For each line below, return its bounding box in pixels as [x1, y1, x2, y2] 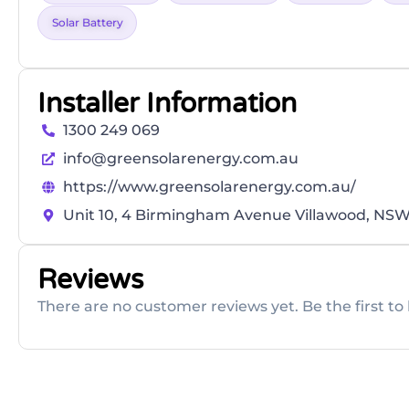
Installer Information [37, 87, 297, 121]
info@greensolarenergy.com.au [62, 150, 299, 168]
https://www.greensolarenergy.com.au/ [62, 178, 356, 196]
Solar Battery [52, 16, 123, 30]
